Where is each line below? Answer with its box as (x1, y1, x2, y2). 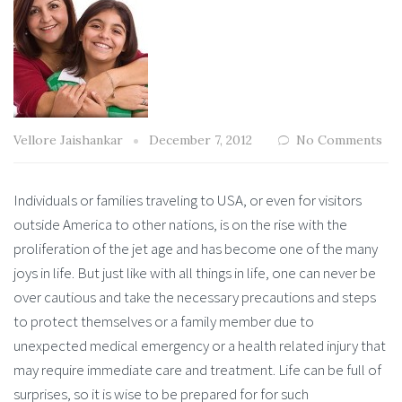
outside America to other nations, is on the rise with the (13, 214, 347, 234)
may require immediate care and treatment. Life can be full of (13, 360, 381, 380)
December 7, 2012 (149, 132, 252, 148)
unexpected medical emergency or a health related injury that (13, 336, 386, 355)
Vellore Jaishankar (13, 132, 127, 148)
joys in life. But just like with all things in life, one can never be (13, 263, 376, 283)
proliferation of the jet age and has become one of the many (13, 239, 378, 258)
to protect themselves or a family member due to (13, 311, 314, 331)
